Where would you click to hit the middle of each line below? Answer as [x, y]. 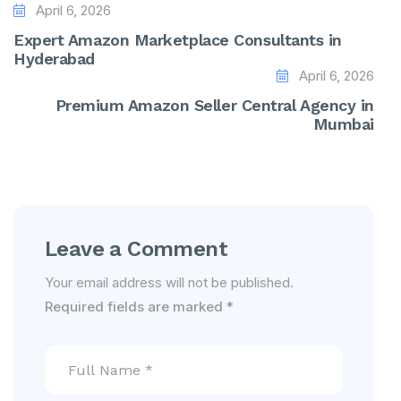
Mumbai [343, 124]
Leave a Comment [136, 249]
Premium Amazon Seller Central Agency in [214, 105]
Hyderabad [54, 59]
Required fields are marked [136, 307]
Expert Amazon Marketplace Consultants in [178, 40]
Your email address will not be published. [169, 282]
